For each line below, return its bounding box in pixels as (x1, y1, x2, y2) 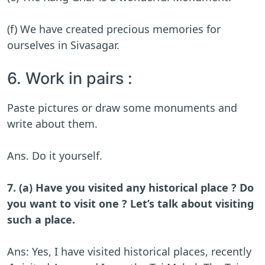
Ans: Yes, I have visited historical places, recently (7, 244, 251, 259)
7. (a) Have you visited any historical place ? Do (7, 180, 254, 195)
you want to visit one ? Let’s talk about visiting (7, 196, 254, 211)
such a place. (7, 212, 78, 227)
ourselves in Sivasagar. (7, 38, 119, 53)
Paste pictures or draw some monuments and (7, 101, 237, 115)
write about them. (7, 117, 101, 131)
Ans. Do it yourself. (7, 148, 102, 163)
